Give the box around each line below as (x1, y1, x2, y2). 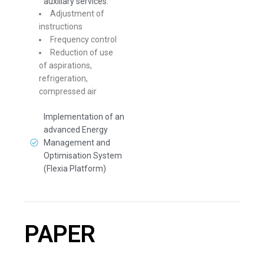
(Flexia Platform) (43, 164, 106, 173)
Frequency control (50, 35, 117, 44)
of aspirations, (39, 61, 93, 70)
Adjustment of (50, 9, 105, 18)
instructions (39, 22, 83, 31)
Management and (43, 138, 110, 147)
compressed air (39, 87, 97, 96)
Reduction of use (50, 48, 114, 57)
